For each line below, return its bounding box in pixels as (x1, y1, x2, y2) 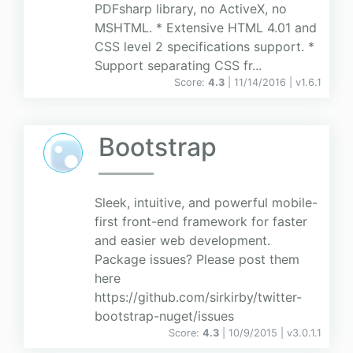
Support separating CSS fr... (95, 58, 262, 74)
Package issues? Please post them (95, 251, 299, 268)
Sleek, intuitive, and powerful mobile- (95, 195, 318, 211)
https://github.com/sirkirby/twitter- (95, 289, 302, 306)
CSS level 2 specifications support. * (95, 39, 314, 55)
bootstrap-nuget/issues (95, 308, 234, 325)
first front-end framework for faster (95, 214, 307, 230)
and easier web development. (95, 232, 270, 249)
